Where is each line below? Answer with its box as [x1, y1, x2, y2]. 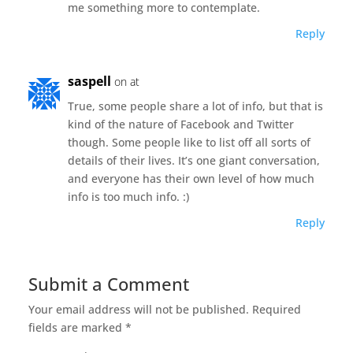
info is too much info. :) [67, 188, 189, 204]
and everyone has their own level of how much [67, 170, 314, 186]
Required [251, 301, 301, 317]
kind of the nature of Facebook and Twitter [67, 116, 294, 132]
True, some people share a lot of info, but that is [67, 98, 323, 113]
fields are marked [28, 319, 125, 335]
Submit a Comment [28, 271, 189, 295]
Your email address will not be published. [28, 301, 249, 317]
